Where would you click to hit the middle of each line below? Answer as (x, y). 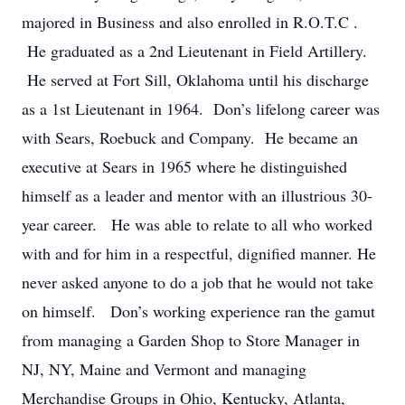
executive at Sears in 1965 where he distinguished (184, 166)
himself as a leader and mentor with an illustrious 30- (197, 195)
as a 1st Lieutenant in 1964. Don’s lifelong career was (201, 108)
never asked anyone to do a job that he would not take (198, 282)
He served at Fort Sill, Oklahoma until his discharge (195, 80)
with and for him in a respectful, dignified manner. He (199, 253)
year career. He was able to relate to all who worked (197, 224)
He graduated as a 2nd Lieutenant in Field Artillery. (194, 51)
